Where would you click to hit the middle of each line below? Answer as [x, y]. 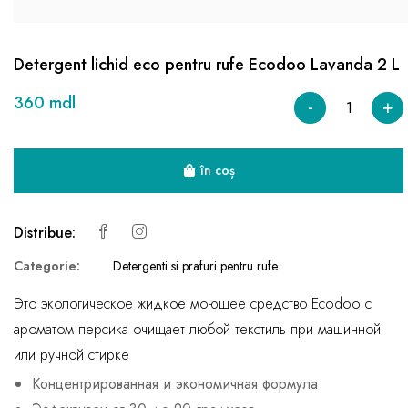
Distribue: [45, 233]
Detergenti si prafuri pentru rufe [195, 266]
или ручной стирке [71, 355]
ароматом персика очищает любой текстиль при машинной [197, 329]
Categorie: [47, 266]
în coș [218, 170]
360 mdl [45, 102]
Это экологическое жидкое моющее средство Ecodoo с [193, 304]
